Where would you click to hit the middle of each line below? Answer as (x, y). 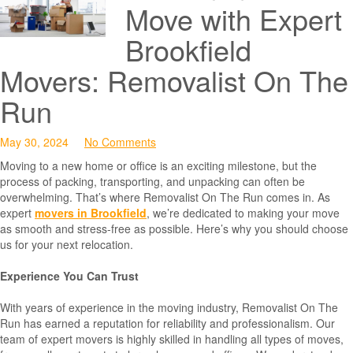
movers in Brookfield (91, 213)
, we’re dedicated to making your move (243, 213)
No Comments (120, 142)
